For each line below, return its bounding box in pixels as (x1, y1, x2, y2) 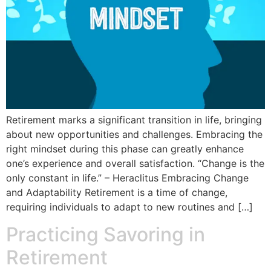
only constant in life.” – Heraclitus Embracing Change (6, 172, 249, 184)
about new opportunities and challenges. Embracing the (6, 128, 263, 141)
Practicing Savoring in (6, 222, 205, 246)
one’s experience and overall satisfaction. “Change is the (6, 157, 264, 170)
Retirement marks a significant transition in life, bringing (6, 114, 262, 126)
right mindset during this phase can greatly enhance (6, 143, 244, 155)
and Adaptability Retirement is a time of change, (6, 186, 227, 199)
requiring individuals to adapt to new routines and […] (6, 201, 253, 214)
